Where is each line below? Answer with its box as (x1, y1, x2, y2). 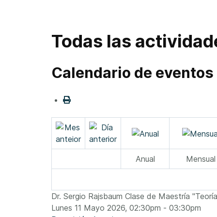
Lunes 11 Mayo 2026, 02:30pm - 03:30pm (51, 203, 201, 213)
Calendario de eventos (51, 64, 214, 82)
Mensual (186, 154, 216, 164)
